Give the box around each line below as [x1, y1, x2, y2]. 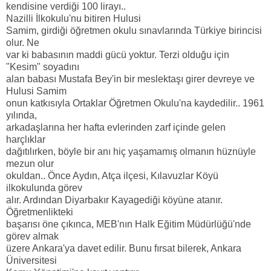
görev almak [6, 230, 59, 241]
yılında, [6, 109, 37, 120]
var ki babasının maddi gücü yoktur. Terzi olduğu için [6, 49, 229, 60]
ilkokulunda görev [6, 182, 82, 193]
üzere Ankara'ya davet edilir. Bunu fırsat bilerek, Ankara [6, 243, 241, 253]
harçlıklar [6, 134, 45, 145]
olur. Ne [6, 37, 39, 48]
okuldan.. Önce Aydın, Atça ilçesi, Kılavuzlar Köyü [6, 170, 218, 181]
